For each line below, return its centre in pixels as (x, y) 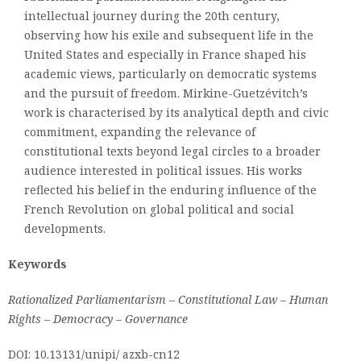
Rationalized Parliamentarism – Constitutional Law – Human (168, 299)
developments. (65, 228)
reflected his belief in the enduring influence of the (170, 190)
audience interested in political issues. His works (163, 170)
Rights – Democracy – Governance (98, 319)
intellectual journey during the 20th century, (152, 16)
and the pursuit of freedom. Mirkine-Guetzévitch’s (166, 93)
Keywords (37, 264)
